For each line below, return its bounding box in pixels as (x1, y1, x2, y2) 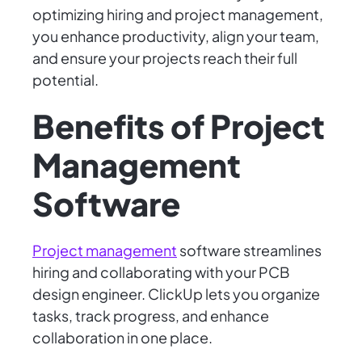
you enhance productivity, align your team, (32, 27, 319, 46)
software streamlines (177, 241, 322, 260)
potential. (32, 70, 99, 90)
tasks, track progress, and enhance (32, 306, 269, 326)
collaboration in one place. (32, 328, 213, 347)
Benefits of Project (32, 105, 325, 147)
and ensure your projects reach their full (32, 48, 297, 68)
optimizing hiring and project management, (32, 5, 323, 24)
